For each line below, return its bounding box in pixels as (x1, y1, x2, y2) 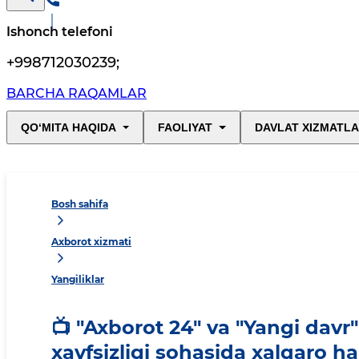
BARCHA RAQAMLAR (6, 86, 147, 102)
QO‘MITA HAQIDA (21, 121, 116, 135)
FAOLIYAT (158, 121, 213, 135)
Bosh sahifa (51, 198, 108, 211)
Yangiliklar (51, 273, 104, 286)
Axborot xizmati (51, 236, 131, 248)
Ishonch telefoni (6, 24, 113, 40)
